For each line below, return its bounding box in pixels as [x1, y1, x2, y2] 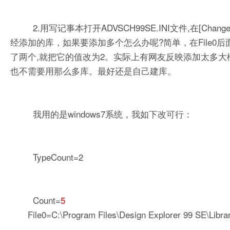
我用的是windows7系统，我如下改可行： [10, 107, 193, 120]
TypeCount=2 [10, 150, 83, 163]
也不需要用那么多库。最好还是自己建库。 [10, 64, 176, 77]
